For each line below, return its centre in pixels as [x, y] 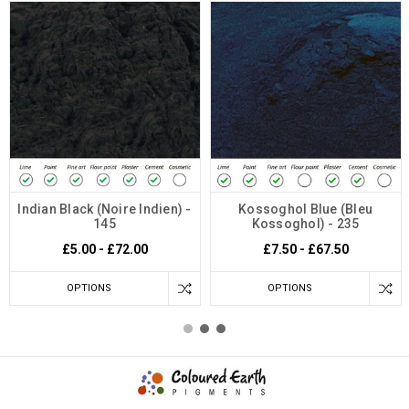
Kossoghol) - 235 [305, 224]
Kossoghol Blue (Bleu [305, 210]
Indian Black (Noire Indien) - [105, 210]
